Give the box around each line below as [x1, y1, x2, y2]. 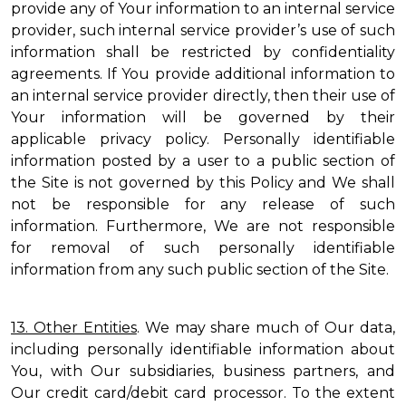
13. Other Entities [11, 319, 137, 336]
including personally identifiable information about [11, 341, 395, 358]
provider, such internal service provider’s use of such [11, 22, 395, 39]
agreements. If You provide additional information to [11, 65, 395, 82]
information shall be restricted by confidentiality [11, 43, 395, 61]
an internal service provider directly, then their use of [11, 87, 395, 104]
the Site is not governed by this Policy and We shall [11, 174, 395, 191]
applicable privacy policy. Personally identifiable [11, 130, 395, 148]
